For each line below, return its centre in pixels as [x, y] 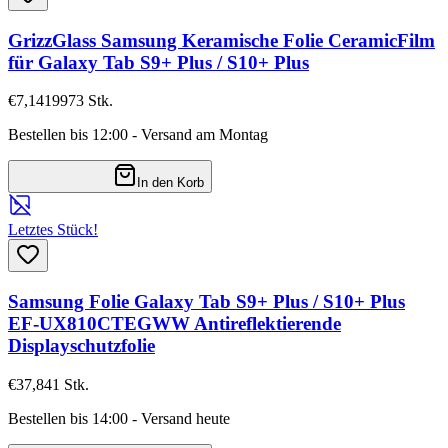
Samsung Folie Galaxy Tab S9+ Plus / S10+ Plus [206, 302]
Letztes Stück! [53, 230]
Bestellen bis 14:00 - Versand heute [119, 418]
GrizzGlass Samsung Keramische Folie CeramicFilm [221, 40]
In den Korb [170, 183]
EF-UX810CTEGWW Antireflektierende [174, 324]
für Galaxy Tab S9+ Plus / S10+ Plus [158, 62]
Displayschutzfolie [81, 346]
